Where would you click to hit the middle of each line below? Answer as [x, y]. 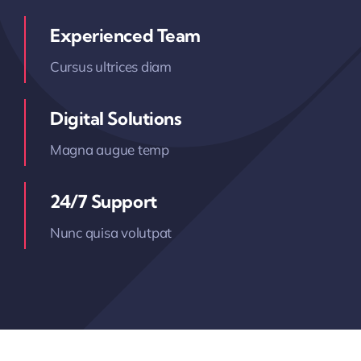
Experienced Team [125, 35]
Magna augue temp [109, 149]
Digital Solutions [116, 118]
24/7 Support [103, 201]
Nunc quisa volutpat [111, 232]
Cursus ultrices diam [110, 66]
